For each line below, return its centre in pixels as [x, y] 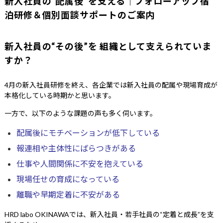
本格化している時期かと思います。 [60, 95]
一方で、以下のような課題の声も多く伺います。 [80, 113]
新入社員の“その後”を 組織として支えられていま [108, 46]
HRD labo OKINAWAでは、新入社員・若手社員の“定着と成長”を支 [109, 214]
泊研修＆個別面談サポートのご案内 [80, 15]
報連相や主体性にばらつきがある [76, 148]
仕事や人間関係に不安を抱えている [80, 164]
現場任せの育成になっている [68, 179]
